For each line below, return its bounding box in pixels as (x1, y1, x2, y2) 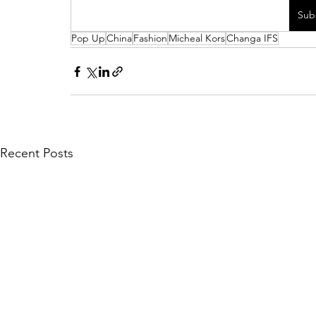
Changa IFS (226, 32, 278, 44)
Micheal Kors (169, 32, 225, 44)
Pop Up (71, 32, 105, 44)
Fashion (133, 32, 167, 44)
